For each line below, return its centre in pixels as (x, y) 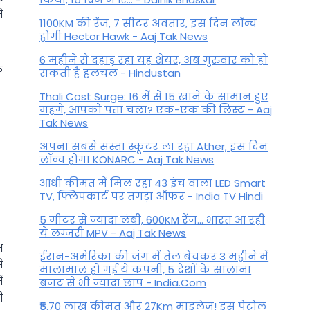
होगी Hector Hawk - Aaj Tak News (124, 37)
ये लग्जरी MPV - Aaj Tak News (113, 233)
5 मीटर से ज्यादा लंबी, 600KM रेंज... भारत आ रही (153, 220)
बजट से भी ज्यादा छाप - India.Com (123, 283)
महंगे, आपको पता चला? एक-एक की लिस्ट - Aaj (156, 110)
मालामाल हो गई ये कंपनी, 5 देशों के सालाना (146, 270)
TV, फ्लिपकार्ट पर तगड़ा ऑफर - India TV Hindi (152, 197)
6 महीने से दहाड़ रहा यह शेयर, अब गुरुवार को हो (154, 60)
